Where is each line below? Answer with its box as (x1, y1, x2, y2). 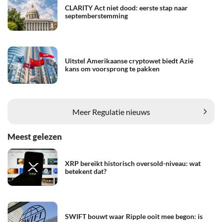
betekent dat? (65, 166, 107, 175)
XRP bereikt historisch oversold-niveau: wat (65, 159, 201, 167)
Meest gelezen (7, 131, 62, 142)
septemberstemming (65, 11, 128, 20)
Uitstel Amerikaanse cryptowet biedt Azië (65, 56, 193, 65)
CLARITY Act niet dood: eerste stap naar (65, 3, 188, 12)
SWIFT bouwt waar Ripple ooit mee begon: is (65, 212, 203, 221)
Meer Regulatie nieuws (72, 107, 150, 116)
